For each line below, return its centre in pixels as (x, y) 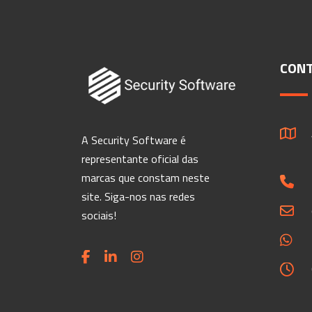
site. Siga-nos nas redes (138, 196)
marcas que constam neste (146, 178)
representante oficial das (140, 159)
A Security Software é (134, 140)
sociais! (99, 215)
